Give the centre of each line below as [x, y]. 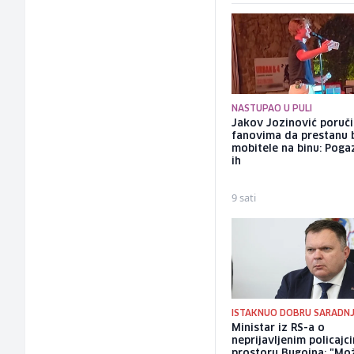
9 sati [244, 198]
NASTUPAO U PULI [272, 109]
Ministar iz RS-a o [279, 328]
